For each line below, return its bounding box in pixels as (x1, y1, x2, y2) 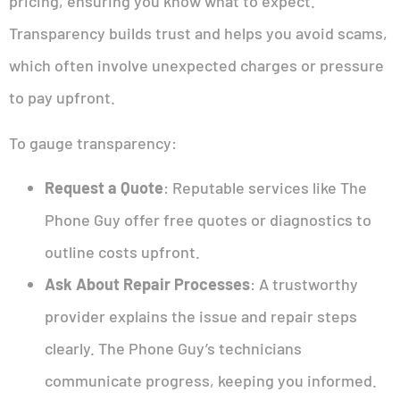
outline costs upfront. (45, 242, 200, 262)
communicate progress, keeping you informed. (45, 371, 377, 391)
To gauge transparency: (9, 132, 177, 153)
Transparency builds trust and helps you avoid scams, (9, 23, 387, 44)
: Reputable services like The (163, 178, 367, 198)
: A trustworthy (250, 274, 358, 295)
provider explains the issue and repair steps (45, 306, 357, 327)
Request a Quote (45, 178, 163, 198)
